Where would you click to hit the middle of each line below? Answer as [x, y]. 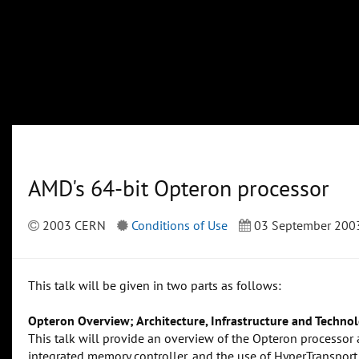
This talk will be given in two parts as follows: [155, 286]
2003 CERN [73, 226]
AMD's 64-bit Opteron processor [179, 188]
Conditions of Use [179, 226]
